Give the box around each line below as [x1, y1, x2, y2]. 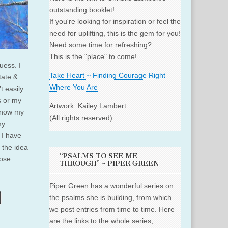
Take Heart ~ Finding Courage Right [49, 71, 165, 80]
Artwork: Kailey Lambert [49, 102, 126, 110]
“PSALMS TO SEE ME [60, 152, 137, 161]
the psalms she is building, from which [49, 193, 172, 202]
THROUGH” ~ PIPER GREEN [60, 159, 159, 168]
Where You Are [49, 83, 98, 92]
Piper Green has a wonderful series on [49, 182, 174, 190]
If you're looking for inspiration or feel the [49, 17, 181, 26]
